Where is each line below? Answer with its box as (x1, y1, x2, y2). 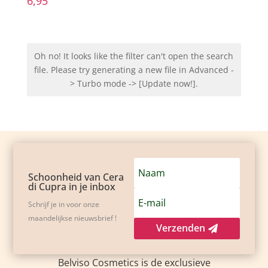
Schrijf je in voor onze (28, 199, 100, 209)
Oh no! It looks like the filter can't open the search (34, 50, 234, 62)
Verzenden (156, 221, 205, 235)
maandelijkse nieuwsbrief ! (28, 212, 117, 223)
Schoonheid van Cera (28, 170, 124, 184)
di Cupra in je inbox (28, 179, 116, 193)
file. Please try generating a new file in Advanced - (33, 63, 234, 75)
